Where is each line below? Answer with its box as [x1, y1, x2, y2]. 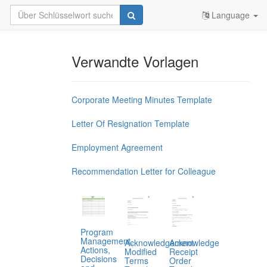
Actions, [80, 243, 110, 256]
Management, [80, 234, 133, 247]
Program [80, 225, 113, 238]
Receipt [169, 246, 198, 258]
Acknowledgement [125, 237, 194, 249]
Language [209, 9, 252, 21]
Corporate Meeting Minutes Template [71, 94, 212, 105]
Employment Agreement [71, 141, 163, 153]
